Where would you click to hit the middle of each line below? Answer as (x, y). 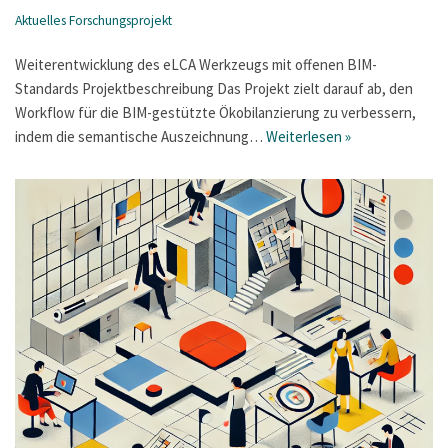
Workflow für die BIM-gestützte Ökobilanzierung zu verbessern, (215, 113)
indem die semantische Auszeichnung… (140, 137)
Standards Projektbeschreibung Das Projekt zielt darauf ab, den (214, 89)
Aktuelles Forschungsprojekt (93, 21)
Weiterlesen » (308, 137)
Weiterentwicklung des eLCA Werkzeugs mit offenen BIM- (196, 65)
